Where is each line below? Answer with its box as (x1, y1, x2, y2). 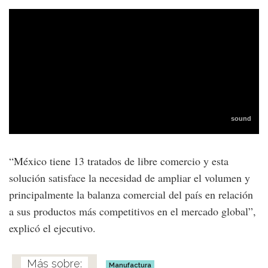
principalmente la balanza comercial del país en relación (9, 187, 253, 202)
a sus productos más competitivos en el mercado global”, (9, 203, 256, 218)
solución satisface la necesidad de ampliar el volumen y (9, 170, 250, 185)
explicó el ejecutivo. (9, 220, 96, 235)
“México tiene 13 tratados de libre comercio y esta (9, 153, 229, 168)
